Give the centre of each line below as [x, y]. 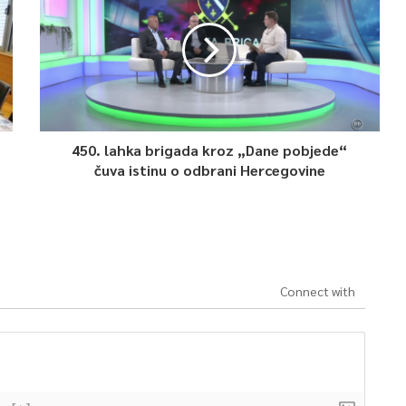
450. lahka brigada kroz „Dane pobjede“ [210, 150]
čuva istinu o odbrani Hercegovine [209, 170]
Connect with [317, 291]
